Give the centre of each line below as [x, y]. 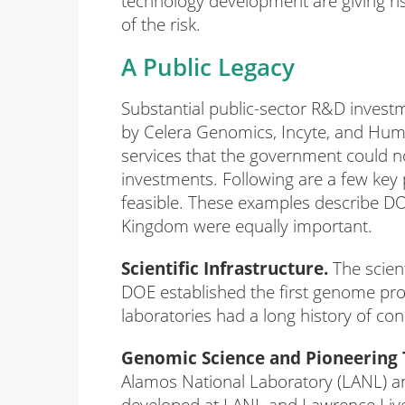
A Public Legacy [208, 67]
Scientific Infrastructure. [225, 268]
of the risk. [161, 24]
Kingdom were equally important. [247, 226]
